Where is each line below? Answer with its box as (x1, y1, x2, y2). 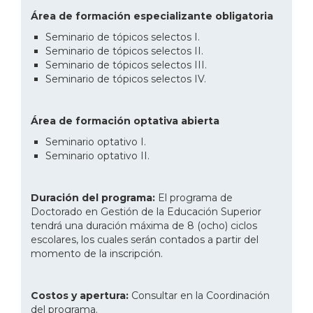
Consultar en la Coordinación (129, 289, 270, 302)
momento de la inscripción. (31, 247, 163, 260)
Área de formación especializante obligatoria (31, 9, 273, 22)
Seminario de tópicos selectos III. (45, 58, 207, 71)
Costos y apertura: (31, 289, 129, 302)
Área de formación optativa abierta (31, 114, 219, 127)
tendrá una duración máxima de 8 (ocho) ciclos (31, 219, 257, 232)
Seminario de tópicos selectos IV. (45, 72, 206, 85)
